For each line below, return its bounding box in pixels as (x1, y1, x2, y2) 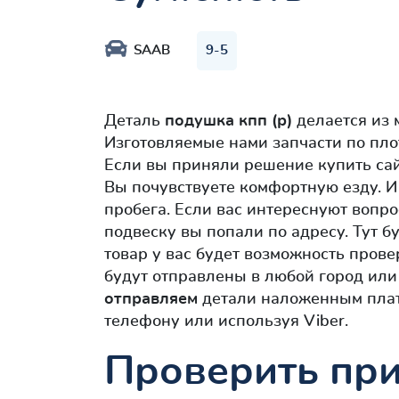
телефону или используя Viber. (104, 313, 348, 330)
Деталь (104, 113, 165, 130)
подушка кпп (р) (165, 113, 292, 130)
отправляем (104, 291, 198, 308)
